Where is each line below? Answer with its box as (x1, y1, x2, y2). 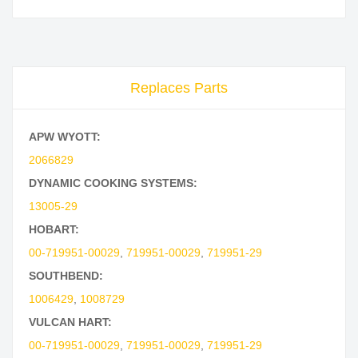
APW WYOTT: (29, 130, 101, 144)
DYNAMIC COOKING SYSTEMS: (29, 177, 197, 190)
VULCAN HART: (29, 316, 112, 329)
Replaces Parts (130, 80, 228, 97)
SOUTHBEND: (29, 269, 103, 283)
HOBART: (29, 223, 79, 237)
